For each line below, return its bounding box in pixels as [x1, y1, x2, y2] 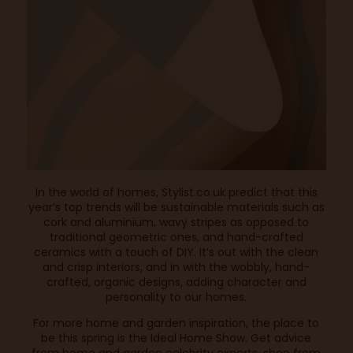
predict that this [225, 184, 318, 201]
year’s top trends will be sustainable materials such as [28, 199, 325, 216]
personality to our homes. [106, 289, 247, 306]
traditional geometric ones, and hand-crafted [49, 229, 303, 246]
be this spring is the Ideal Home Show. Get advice [41, 330, 312, 347]
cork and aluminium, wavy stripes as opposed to [43, 214, 310, 231]
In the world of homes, [35, 184, 162, 201]
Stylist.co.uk [161, 184, 225, 201]
